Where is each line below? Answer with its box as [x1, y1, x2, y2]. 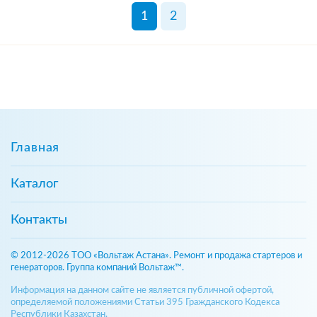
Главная [11, 141, 60, 154]
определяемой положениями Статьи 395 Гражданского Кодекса [11, 297, 279, 307]
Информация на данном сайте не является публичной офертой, [11, 285, 274, 295]
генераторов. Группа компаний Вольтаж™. [11, 263, 184, 272]
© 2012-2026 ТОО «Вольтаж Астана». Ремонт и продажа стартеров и [11, 250, 302, 260]
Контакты [11, 213, 67, 226]
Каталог [11, 177, 58, 190]
